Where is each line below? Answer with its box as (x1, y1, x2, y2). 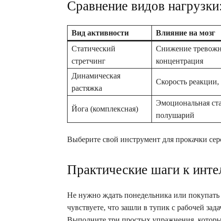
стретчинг (72, 56, 106, 65)
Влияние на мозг (156, 28, 215, 37)
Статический (72, 44, 115, 53)
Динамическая (72, 71, 120, 80)
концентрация (156, 56, 203, 65)
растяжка (72, 83, 102, 92)
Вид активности (72, 28, 129, 37)
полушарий (156, 110, 194, 119)
